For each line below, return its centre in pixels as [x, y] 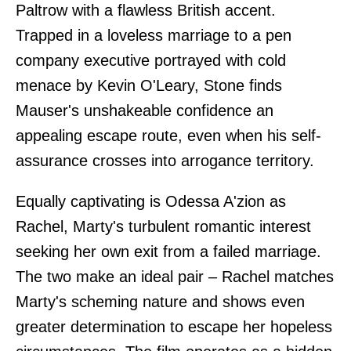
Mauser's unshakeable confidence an [145, 110]
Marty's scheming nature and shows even [160, 301]
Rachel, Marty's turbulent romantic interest [163, 226]
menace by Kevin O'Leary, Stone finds [149, 85]
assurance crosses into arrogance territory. [165, 160]
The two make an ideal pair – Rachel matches [175, 276]
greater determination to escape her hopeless [174, 326]
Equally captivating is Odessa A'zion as [151, 201]
